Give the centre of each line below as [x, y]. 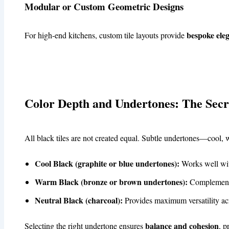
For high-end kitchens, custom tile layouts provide [106, 35]
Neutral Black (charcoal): [79, 200]
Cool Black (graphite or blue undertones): [107, 164]
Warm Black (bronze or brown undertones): [111, 182]
